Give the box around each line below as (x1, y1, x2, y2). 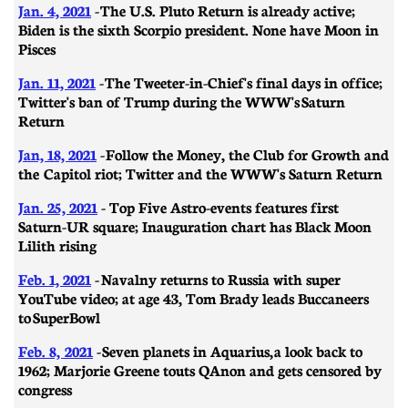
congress (18, 378, 72, 399)
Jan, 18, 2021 (18, 143, 97, 164)
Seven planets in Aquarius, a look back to (102, 340, 362, 361)
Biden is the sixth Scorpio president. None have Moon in (18, 18, 379, 39)
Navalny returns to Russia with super (101, 268, 341, 289)
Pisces (18, 37, 56, 58)
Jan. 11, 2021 (18, 71, 96, 92)
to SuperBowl (18, 306, 100, 327)
